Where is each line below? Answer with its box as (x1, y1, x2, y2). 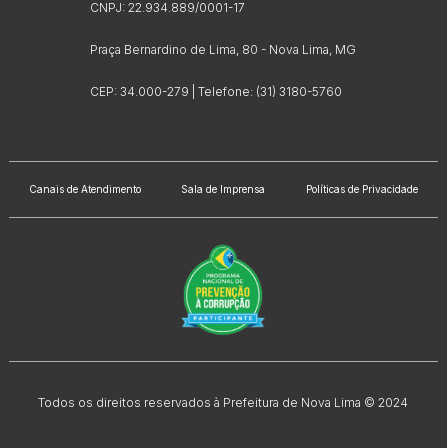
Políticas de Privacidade (305, 183, 418, 196)
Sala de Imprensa (181, 183, 266, 196)
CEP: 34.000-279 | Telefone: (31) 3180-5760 (90, 84, 343, 100)
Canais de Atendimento (29, 183, 142, 196)
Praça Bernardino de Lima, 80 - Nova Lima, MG (90, 42, 357, 58)
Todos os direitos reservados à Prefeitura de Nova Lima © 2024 (38, 395, 409, 411)
